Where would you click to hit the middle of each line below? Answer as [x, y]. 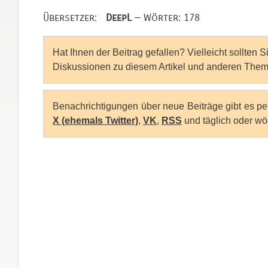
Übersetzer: [74, 17]
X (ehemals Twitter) [95, 120]
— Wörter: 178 [166, 17]
